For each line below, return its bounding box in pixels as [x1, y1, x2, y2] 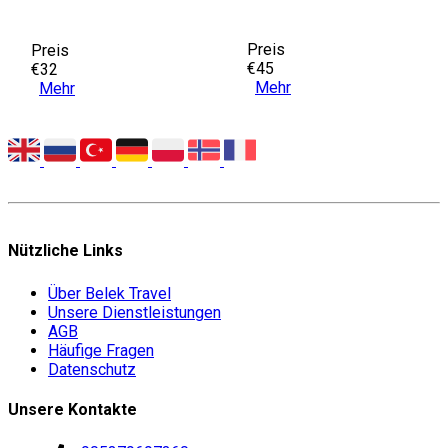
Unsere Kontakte [8, 400, 137, 420]
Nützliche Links [8, 240, 123, 260]
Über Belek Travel [48, 283, 171, 303]
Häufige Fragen [48, 340, 154, 360]
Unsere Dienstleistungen [48, 302, 221, 322]
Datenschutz [48, 359, 136, 379]
